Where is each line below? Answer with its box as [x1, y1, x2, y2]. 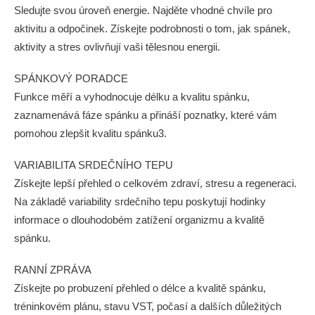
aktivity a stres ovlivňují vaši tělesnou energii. [14, 41, 220, 53]
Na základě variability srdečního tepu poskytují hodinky [14, 195, 266, 207]
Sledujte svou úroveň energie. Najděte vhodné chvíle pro [14, 4, 272, 16]
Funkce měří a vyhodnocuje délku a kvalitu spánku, [14, 91, 250, 103]
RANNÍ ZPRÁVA [14, 264, 91, 276]
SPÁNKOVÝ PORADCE [14, 72, 128, 84]
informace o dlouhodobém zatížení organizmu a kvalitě [14, 214, 264, 226]
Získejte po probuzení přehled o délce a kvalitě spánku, [14, 282, 266, 294]
